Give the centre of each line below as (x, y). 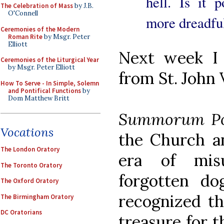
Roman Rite (25, 36)
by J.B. (83, 6)
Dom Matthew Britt (39, 98)
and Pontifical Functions (44, 90)
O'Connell (23, 13)
